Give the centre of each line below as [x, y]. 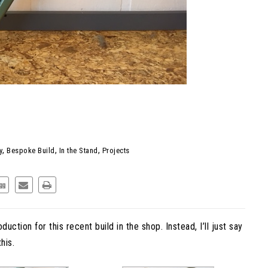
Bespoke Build [31, 150]
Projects [116, 150]
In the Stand [78, 150]
